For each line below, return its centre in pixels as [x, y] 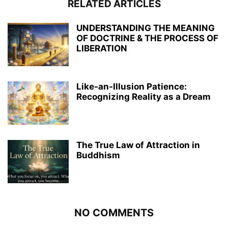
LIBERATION [102, 49]
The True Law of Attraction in [138, 145]
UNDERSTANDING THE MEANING [146, 28]
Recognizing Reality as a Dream [144, 97]
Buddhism [98, 155]
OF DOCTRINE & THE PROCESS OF [147, 38]
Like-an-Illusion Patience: [132, 87]
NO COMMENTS [114, 213]
